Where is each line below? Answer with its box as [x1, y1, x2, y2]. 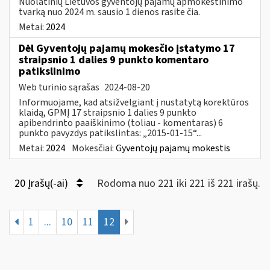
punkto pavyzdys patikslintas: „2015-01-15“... [19, 126, 202, 140]
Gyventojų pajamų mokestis [116, 141, 230, 155]
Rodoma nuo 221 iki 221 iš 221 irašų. [97, 175, 260, 191]
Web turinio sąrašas [19, 80, 101, 94]
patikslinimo [19, 63, 80, 79]
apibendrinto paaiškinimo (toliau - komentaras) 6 [19, 116, 223, 130]
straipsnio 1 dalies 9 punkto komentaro [19, 52, 209, 67]
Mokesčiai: [72, 141, 116, 155]
